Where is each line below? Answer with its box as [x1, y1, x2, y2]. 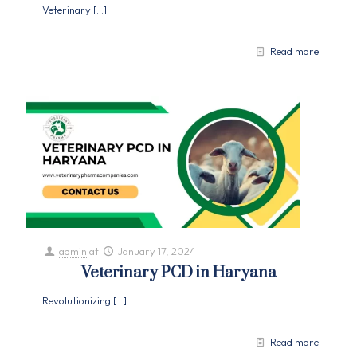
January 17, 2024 [118, 244, 197, 257]
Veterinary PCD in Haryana [80, 262, 277, 283]
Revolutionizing [42, 293, 111, 307]
